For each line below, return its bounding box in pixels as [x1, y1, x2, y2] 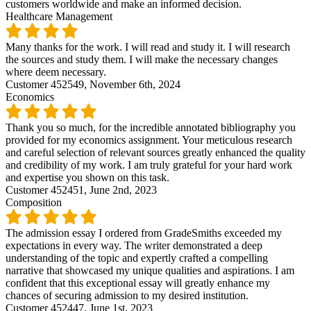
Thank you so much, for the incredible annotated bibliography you [6, 121, 296, 133]
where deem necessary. [6, 65, 106, 78]
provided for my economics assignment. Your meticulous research [6, 133, 292, 146]
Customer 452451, [6, 183, 90, 196]
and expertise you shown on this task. [6, 171, 169, 183]
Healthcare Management [6, 10, 112, 22]
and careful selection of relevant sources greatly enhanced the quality [6, 146, 305, 158]
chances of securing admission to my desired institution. [6, 289, 249, 301]
